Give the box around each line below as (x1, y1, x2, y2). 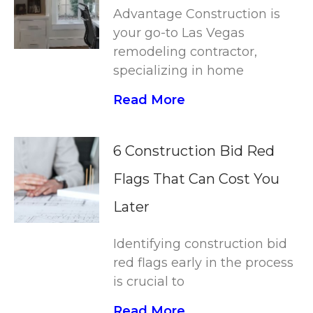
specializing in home (113, 63, 245, 79)
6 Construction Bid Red (113, 143, 275, 160)
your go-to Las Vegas (113, 25, 245, 41)
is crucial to (113, 274, 185, 290)
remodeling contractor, (113, 44, 258, 60)
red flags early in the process (113, 255, 294, 271)
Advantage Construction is (113, 6, 281, 22)
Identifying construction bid (113, 236, 288, 252)
